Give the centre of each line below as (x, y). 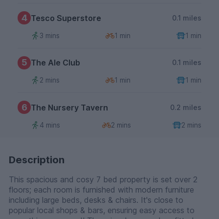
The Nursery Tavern (69, 107)
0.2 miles (186, 107)
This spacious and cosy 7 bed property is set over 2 (103, 179)
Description (37, 160)
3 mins (50, 35)
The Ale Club (55, 63)
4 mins (50, 125)
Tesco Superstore (66, 18)
